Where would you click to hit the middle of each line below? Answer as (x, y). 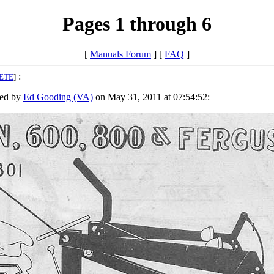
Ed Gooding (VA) (58, 97)
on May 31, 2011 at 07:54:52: (151, 97)
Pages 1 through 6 (137, 24)
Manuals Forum (120, 54)
